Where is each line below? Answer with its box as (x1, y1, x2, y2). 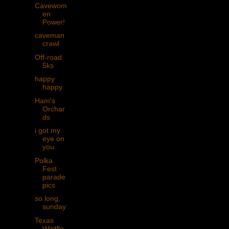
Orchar (42, 104, 65, 113)
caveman (34, 31, 64, 40)
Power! (42, 17, 65, 26)
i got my (34, 126, 60, 135)
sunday (42, 202, 66, 211)
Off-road (34, 53, 62, 61)
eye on (42, 134, 64, 143)
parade (42, 172, 65, 181)
